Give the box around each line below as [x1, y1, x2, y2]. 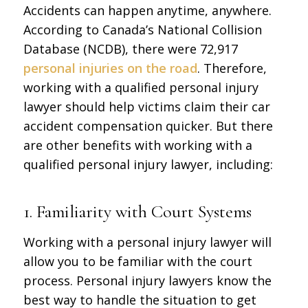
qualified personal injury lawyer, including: [23, 156, 273, 173]
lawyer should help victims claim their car [23, 98, 270, 115]
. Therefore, [197, 60, 267, 77]
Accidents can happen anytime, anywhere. [23, 2, 272, 19]
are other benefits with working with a [23, 137, 252, 154]
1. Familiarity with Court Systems [23, 201, 252, 223]
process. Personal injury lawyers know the [23, 272, 272, 289]
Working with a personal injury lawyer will [23, 234, 272, 251]
